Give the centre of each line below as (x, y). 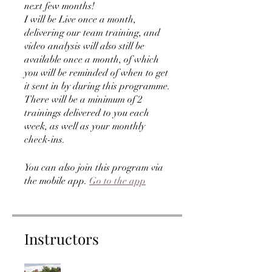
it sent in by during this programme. (97, 86)
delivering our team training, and (92, 32)
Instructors (62, 238)
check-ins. (45, 139)
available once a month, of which (92, 59)
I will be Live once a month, (80, 19)
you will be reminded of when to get (96, 73)
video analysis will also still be (84, 46)
